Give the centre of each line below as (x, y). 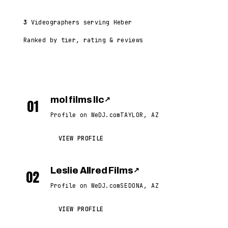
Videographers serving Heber (80, 22)
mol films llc (77, 100)
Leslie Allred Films (92, 170)
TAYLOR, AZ (140, 115)
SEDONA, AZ (140, 186)
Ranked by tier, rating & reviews (83, 40)
